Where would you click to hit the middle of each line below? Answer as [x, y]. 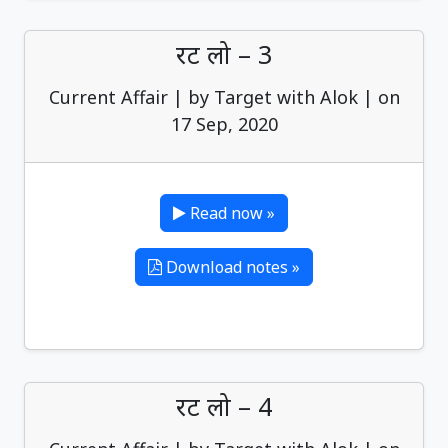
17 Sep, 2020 [224, 124]
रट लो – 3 [224, 54]
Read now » [230, 213]
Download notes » [231, 267]
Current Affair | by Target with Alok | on [224, 97]
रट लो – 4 [224, 406]
